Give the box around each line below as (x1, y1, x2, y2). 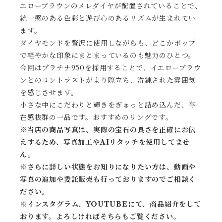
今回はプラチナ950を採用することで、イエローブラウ (20, 63, 201, 72)
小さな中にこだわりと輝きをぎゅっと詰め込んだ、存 (20, 101, 196, 110)
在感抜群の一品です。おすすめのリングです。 (20, 113, 173, 122)
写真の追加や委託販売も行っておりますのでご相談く (20, 175, 196, 184)
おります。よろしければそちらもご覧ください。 (20, 212, 181, 221)
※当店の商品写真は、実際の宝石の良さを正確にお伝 (20, 125, 196, 134)
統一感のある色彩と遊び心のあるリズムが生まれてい (20, 14, 196, 23)
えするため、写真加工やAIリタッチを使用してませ (20, 138, 190, 147)
